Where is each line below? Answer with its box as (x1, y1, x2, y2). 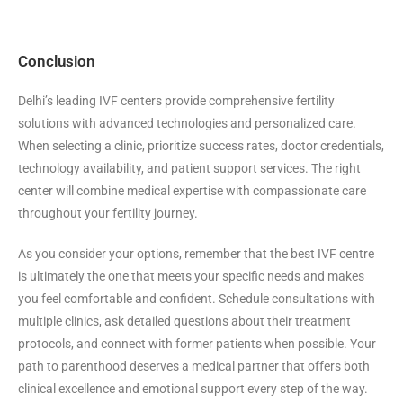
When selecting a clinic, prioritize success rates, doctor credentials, (18, 138, 384, 153)
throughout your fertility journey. (18, 205, 198, 220)
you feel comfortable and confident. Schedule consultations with (18, 291, 375, 306)
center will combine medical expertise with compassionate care (18, 183, 366, 198)
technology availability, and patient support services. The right (18, 160, 361, 175)
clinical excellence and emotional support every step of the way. (18, 381, 368, 396)
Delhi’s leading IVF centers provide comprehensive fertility (18, 93, 335, 108)
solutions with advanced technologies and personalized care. (18, 115, 356, 130)
